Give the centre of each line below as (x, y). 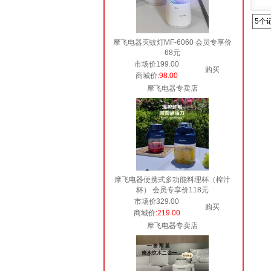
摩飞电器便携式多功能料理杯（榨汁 (172, 180)
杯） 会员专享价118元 (172, 190)
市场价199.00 (157, 64)
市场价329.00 (157, 201)
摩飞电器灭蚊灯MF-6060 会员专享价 (172, 42)
